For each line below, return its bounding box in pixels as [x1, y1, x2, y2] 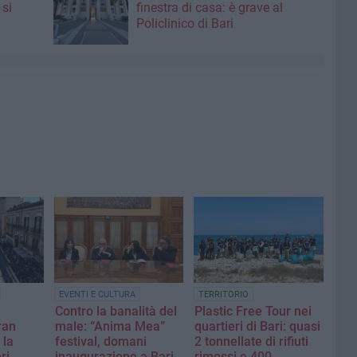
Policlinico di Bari [135, 16, 233, 31]
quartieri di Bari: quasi [194, 319, 321, 335]
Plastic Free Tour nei [194, 304, 312, 320]
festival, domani [55, 334, 147, 350]
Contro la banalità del [55, 304, 177, 320]
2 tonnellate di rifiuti [194, 334, 309, 350]
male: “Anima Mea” [55, 319, 165, 335]
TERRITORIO [198, 289, 249, 300]
